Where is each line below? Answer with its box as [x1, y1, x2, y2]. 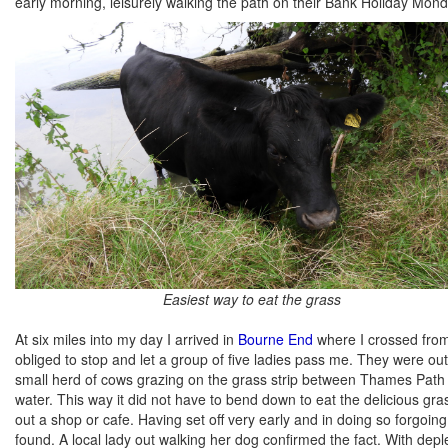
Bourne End [238, 328, 313, 349]
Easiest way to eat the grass [163, 288, 341, 309]
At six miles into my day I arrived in [15, 328, 238, 349]
